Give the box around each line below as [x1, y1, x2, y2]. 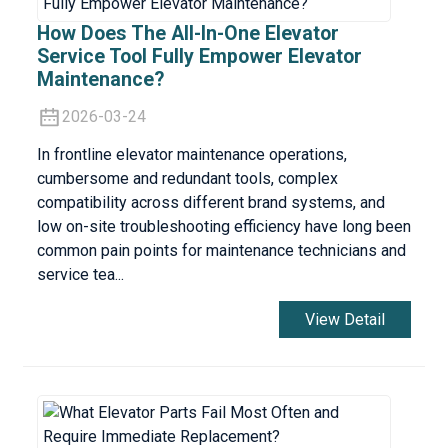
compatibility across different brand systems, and [36, 193, 385, 213]
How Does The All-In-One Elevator [36, 22, 339, 46]
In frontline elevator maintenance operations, [36, 145, 347, 165]
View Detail [305, 309, 386, 329]
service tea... [36, 265, 124, 285]
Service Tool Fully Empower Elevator [36, 45, 362, 69]
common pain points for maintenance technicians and [36, 241, 406, 261]
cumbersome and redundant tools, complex [36, 169, 338, 189]
